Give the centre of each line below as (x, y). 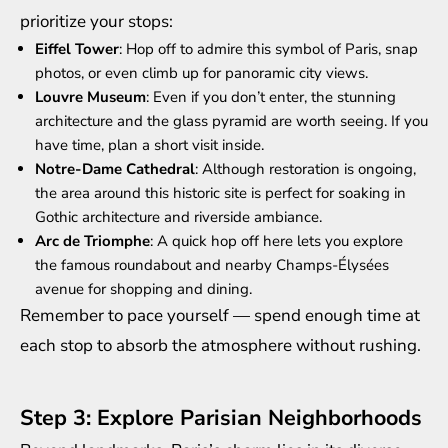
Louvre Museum (90, 96)
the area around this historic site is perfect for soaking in (220, 192)
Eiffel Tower (77, 48)
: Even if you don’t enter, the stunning (271, 96)
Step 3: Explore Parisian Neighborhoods (221, 417)
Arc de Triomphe (92, 240)
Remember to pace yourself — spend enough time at (220, 315)
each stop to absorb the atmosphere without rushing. (220, 345)
